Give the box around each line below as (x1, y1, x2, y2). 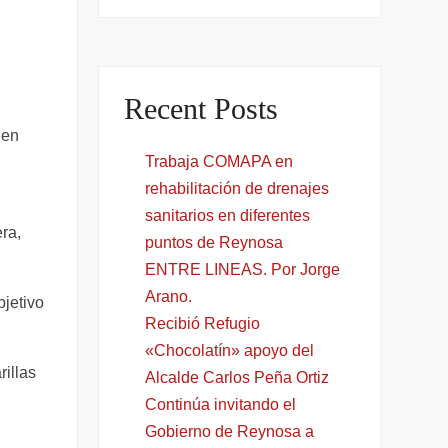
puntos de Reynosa (145, 233, 284, 251)
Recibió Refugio (145, 314, 261, 332)
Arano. (145, 287, 193, 305)
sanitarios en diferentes (145, 206, 311, 224)
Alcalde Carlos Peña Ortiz (145, 368, 330, 386)
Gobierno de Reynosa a (145, 422, 315, 440)
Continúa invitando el (145, 395, 297, 413)
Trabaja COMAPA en (145, 152, 294, 170)
